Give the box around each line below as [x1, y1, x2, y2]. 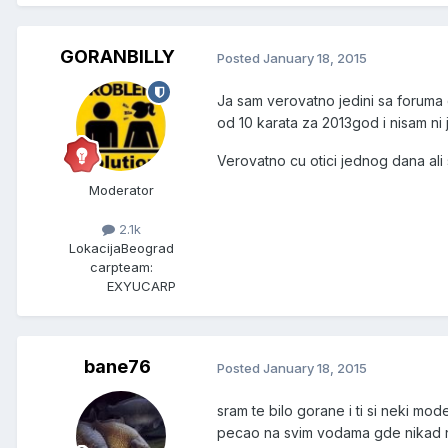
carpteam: [89, 259, 153, 276]
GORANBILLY [59, 46, 175, 68]
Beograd [120, 240, 174, 257]
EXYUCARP [106, 278, 176, 295]
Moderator [88, 182, 154, 199]
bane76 [83, 356, 151, 378]
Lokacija [68, 240, 121, 257]
